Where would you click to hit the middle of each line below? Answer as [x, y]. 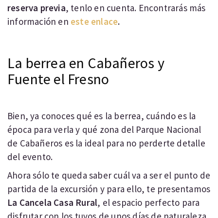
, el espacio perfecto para [149, 202]
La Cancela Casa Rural [53, 202]
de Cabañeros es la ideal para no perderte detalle [106, 143]
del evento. [30, 157]
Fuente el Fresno [58, 79]
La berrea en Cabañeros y [86, 63]
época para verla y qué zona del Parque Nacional [104, 129]
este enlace [94, 21]
